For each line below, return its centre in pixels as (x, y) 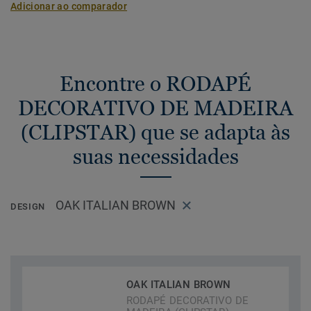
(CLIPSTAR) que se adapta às (155, 132)
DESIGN (28, 207)
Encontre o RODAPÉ (155, 84)
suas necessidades (155, 157)
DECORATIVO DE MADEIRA (155, 108)
